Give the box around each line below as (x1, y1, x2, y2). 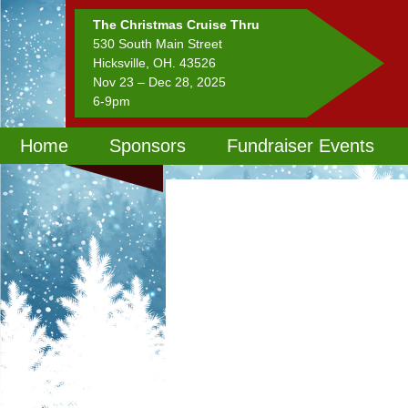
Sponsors (109, 136, 186, 156)
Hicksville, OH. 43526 (93, 56, 216, 70)
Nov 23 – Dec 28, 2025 (93, 75, 226, 89)
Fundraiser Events (227, 136, 374, 156)
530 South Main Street (93, 36, 222, 51)
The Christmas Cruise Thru (93, 17, 260, 32)
